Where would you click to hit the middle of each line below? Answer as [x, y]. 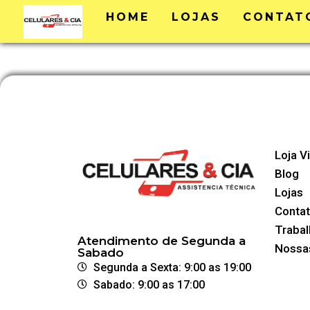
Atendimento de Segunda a [162, 240]
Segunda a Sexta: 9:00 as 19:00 [172, 267]
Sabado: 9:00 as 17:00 [149, 284]
